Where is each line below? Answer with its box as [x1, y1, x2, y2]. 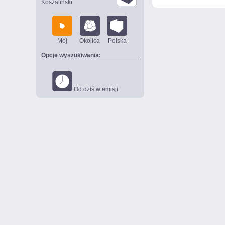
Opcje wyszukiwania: [41, 52, 101, 59]
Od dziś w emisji [72, 86, 118, 93]
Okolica [79, 37, 100, 44]
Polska [107, 37, 127, 44]
